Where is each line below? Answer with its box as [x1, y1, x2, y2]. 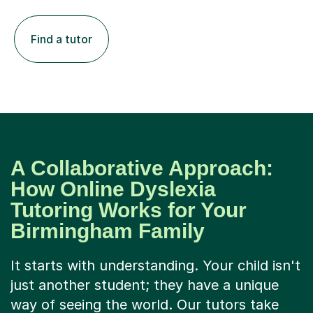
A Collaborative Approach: [10, 156, 273, 180]
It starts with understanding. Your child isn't [10, 257, 300, 275]
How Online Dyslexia [10, 177, 216, 201]
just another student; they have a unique [10, 277, 279, 294]
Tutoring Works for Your [10, 198, 247, 222]
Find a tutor [31, 32, 92, 47]
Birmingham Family [10, 219, 205, 243]
